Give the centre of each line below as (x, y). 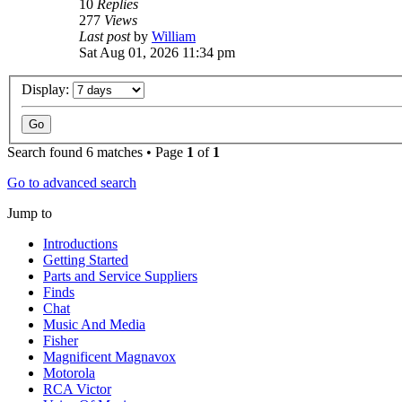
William (174, 36)
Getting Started (86, 260)
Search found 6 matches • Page (97, 153)
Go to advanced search (72, 183)
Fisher (61, 341)
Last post (106, 36)
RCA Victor (77, 389)
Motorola (69, 373)
